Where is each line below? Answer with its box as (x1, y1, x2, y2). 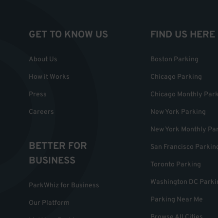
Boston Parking (150, 55, 199, 64)
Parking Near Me (150, 195, 203, 204)
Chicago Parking (150, 73, 202, 81)
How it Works (29, 73, 70, 81)
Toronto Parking (150, 160, 201, 169)
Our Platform (29, 199, 70, 207)
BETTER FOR (29, 140, 87, 153)
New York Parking (150, 108, 206, 116)
